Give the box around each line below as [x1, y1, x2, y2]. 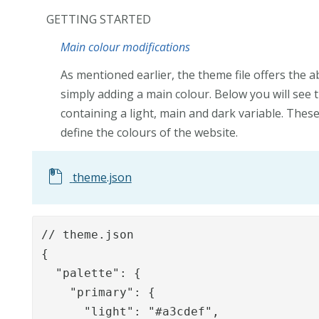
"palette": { [41, 266, 142, 280]
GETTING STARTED [46, 11, 152, 27]
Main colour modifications [61, 38, 191, 55]
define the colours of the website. [61, 124, 239, 140]
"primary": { [41, 285, 156, 299]
